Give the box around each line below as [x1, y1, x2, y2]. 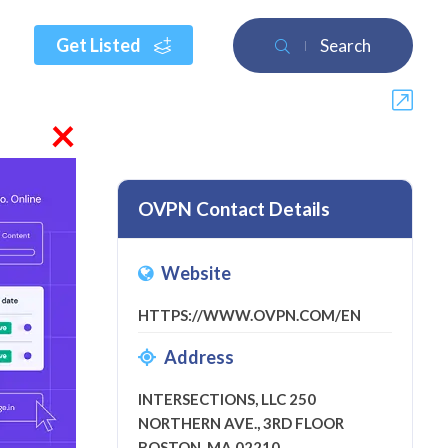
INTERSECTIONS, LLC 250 [138, 390, 316, 408]
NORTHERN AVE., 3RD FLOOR [138, 414, 344, 432]
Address [164, 346, 234, 368]
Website [161, 262, 231, 284]
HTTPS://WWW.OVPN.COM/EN [138, 306, 361, 324]
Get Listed [56, 34, 144, 56]
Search [320, 35, 371, 56]
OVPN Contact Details [138, 197, 330, 220]
